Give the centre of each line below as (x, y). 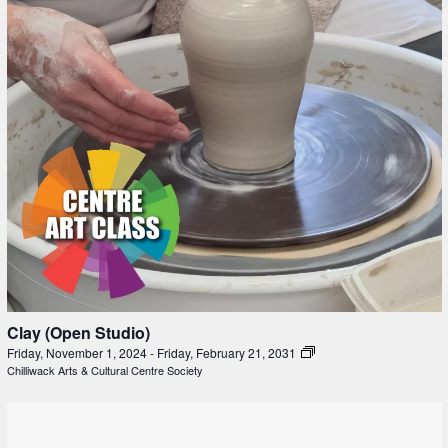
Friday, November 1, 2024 (78, 353)
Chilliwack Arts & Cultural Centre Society (104, 370)
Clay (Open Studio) (78, 333)
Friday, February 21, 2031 (227, 353)
